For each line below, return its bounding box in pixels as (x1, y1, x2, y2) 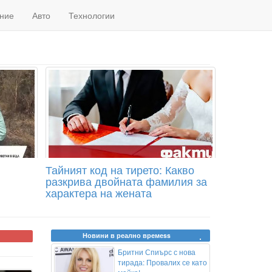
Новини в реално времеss (83, 231, 171, 240)
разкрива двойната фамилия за (45, 173, 207, 189)
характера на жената (45, 185, 152, 200)
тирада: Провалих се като (117, 257, 207, 267)
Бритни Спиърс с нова (117, 246, 195, 257)
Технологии (69, 9, 115, 21)
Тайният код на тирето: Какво (45, 161, 194, 177)
